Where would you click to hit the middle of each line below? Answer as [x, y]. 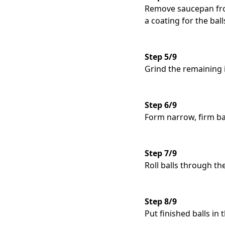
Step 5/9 [161, 57]
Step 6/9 [161, 105]
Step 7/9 [161, 153]
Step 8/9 [161, 202]
